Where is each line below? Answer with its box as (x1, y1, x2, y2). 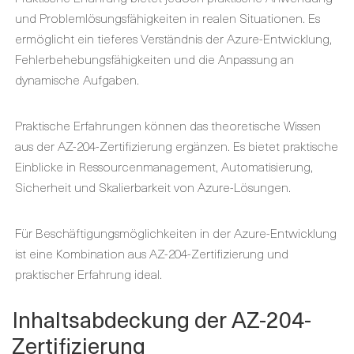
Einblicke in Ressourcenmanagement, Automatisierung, (15, 156, 313, 175)
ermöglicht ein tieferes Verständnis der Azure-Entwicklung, (15, 28, 332, 47)
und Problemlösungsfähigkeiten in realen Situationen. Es (15, 8, 320, 27)
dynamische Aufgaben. (15, 70, 139, 88)
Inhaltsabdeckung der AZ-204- (12, 302, 311, 336)
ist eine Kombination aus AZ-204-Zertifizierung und (15, 243, 288, 262)
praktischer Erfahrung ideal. (15, 264, 162, 283)
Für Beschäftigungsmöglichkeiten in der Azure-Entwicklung (15, 223, 337, 242)
